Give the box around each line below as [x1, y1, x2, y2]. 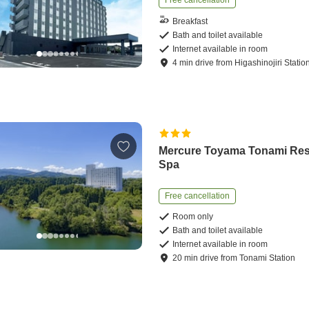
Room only [172, 212, 214, 222]
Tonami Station [239, 253, 296, 263]
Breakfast [172, 16, 208, 26]
